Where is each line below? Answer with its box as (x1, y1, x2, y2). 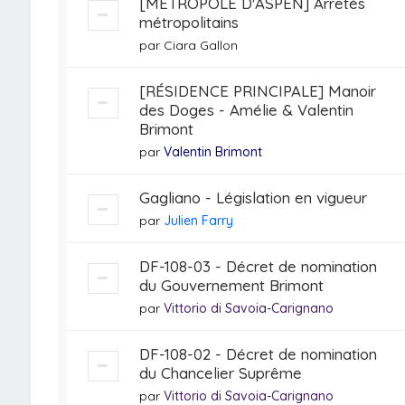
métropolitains (138, 13, 239, 32)
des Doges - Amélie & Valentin (138, 100, 353, 119)
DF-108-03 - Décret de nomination (138, 257, 377, 276)
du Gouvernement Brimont (138, 276, 324, 295)
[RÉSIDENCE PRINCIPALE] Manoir (138, 81, 376, 100)
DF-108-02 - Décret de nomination (138, 344, 377, 363)
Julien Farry (163, 212, 233, 229)
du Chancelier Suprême (138, 363, 302, 382)
